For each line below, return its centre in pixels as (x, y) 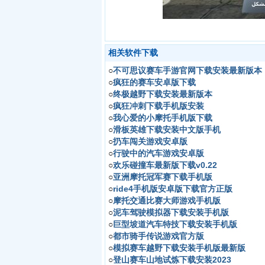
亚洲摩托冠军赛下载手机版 (163, 177)
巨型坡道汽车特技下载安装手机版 (175, 224)
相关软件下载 (133, 53)
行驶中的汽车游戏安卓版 (159, 153)
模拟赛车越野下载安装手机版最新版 (179, 248)
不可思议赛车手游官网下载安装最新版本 (188, 70)
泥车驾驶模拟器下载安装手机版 (171, 212)
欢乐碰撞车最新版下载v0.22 (165, 165)
